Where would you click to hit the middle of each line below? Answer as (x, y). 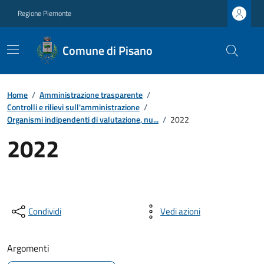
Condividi (45, 211)
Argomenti (28, 248)
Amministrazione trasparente (91, 95)
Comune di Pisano (108, 50)
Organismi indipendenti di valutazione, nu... (83, 119)
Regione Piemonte (44, 13)
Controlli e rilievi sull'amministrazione (73, 107)
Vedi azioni (180, 211)
